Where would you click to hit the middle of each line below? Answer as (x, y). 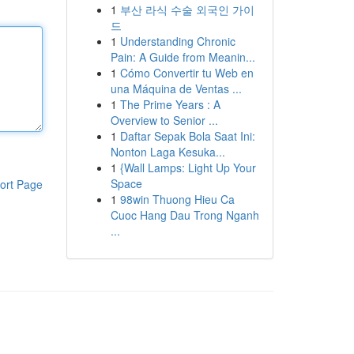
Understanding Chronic (177, 41)
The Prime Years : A (170, 104)
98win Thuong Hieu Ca (177, 199)
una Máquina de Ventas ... (176, 88)
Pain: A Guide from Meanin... (183, 57)
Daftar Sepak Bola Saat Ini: (187, 136)
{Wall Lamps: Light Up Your (188, 168)
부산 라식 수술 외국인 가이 (187, 9)
